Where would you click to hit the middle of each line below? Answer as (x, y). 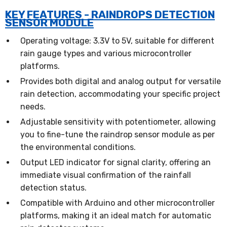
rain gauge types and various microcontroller (106, 53)
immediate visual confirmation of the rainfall (106, 175)
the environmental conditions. (78, 147)
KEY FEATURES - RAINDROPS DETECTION (110, 15)
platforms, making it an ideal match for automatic (116, 216)
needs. (33, 107)
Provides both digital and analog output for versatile (121, 81)
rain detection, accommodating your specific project (120, 94)
